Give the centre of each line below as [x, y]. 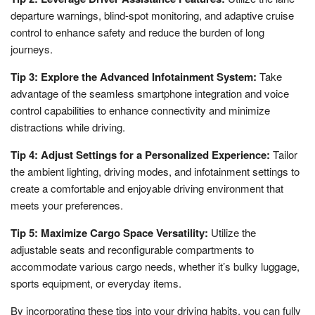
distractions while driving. [68, 127]
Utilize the [232, 232]
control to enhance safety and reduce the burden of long [137, 32]
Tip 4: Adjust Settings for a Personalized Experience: [140, 154]
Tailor [284, 154]
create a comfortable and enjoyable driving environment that [147, 188]
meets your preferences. [67, 205]
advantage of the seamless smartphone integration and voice [150, 93]
